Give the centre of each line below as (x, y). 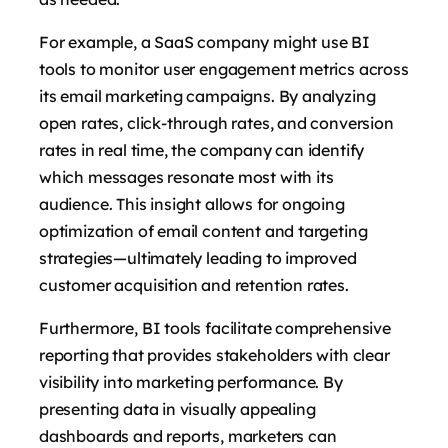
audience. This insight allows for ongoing (192, 204)
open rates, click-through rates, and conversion (216, 123)
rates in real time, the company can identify (202, 150)
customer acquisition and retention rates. (194, 285)
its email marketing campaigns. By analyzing (207, 96)
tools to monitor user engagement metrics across (224, 69)
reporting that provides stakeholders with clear (214, 355)
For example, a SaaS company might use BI (204, 42)
